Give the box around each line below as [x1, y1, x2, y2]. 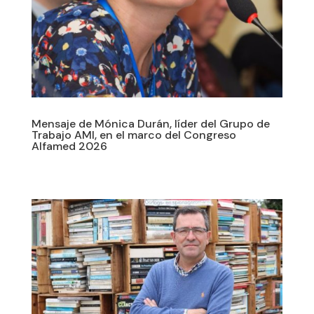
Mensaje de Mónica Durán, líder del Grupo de [31, 116, 270, 131]
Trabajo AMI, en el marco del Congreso [31, 127, 236, 142]
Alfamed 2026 [31, 138, 107, 153]
